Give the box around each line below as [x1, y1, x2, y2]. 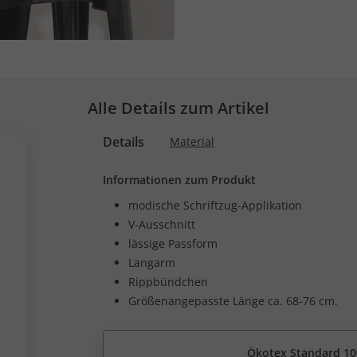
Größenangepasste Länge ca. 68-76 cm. [128, 293, 338, 308]
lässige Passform [128, 236, 218, 251]
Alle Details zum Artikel [88, 97, 269, 119]
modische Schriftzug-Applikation [128, 198, 302, 213]
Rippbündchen [128, 274, 208, 289]
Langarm [128, 255, 175, 270]
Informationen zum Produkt [103, 172, 256, 187]
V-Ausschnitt [128, 217, 195, 232]
